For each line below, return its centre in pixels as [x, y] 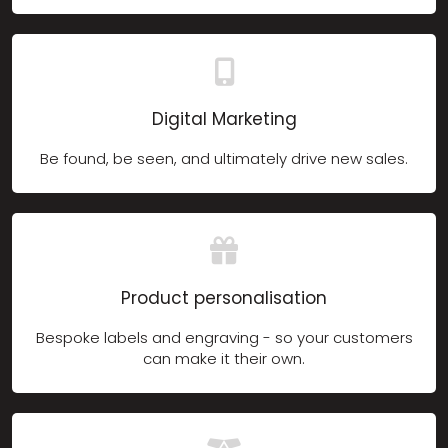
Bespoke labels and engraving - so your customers [224, 337]
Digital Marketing [224, 118]
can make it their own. [224, 358]
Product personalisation [224, 297]
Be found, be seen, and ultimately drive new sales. [224, 158]
